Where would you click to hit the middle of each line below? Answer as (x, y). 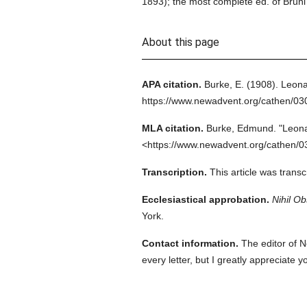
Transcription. (174, 172)
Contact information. (190, 243)
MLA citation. (172, 128)
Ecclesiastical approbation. (205, 199)
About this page (180, 42)
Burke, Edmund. (241, 128)
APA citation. (171, 84)
